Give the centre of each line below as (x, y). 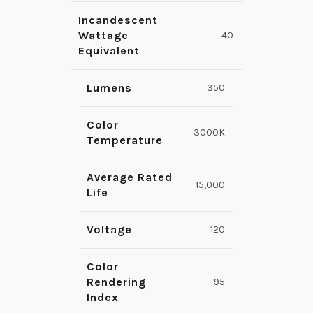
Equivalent (109, 51)
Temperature (125, 140)
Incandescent (118, 20)
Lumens (109, 88)
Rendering (116, 282)
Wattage (103, 36)
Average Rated (130, 177)
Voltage (109, 230)
